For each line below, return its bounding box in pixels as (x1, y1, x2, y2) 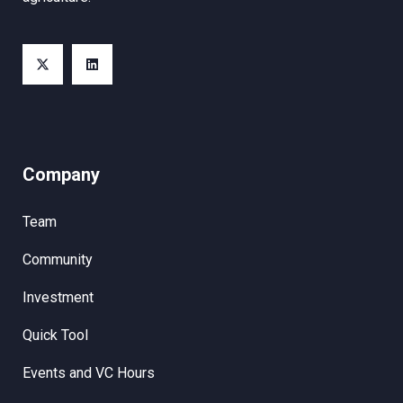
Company (22, 164, 100, 186)
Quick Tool (22, 327, 88, 345)
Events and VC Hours (22, 364, 155, 382)
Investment (22, 289, 94, 307)
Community (22, 251, 93, 269)
